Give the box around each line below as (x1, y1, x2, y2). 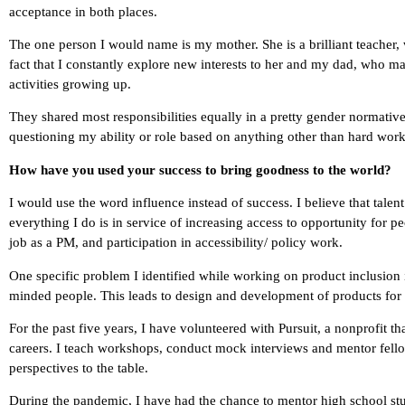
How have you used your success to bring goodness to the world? (9, 162, 391, 177)
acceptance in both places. (9, 4, 157, 19)
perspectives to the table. (9, 360, 148, 375)
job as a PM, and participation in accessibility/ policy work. (9, 235, 343, 250)
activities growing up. (9, 77, 131, 91)
